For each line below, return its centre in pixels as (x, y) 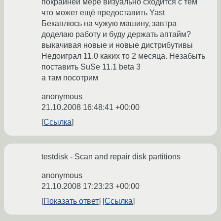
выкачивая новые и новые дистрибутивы (117, 45)
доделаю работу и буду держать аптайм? (116, 35)
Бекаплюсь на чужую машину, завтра (109, 24)
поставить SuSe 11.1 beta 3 (91, 67)
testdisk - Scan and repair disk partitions (111, 157)
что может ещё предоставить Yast (103, 13)
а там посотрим (70, 78)
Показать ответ (71, 201)
